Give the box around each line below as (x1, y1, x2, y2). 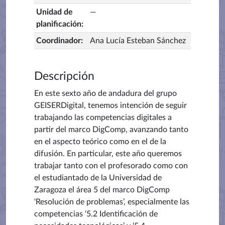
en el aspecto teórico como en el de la (34, 138, 166, 146)
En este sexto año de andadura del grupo (34, 89, 177, 97)
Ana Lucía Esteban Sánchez (90, 37, 186, 45)
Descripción (34, 70, 94, 82)
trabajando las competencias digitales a (34, 114, 172, 122)
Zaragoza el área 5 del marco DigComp (34, 186, 170, 194)
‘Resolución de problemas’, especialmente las (34, 198, 189, 206)
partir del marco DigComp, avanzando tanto (34, 126, 188, 134)
